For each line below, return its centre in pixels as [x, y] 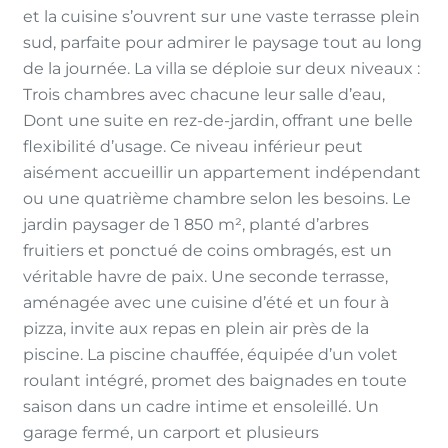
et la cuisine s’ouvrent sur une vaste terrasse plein [221, 16]
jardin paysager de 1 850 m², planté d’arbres [196, 224]
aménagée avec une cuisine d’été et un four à [206, 302]
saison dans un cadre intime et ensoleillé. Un [201, 406]
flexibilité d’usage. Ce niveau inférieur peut [193, 146]
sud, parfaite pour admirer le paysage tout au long [222, 42]
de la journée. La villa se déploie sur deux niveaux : [221, 68]
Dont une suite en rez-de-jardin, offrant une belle [218, 120]
